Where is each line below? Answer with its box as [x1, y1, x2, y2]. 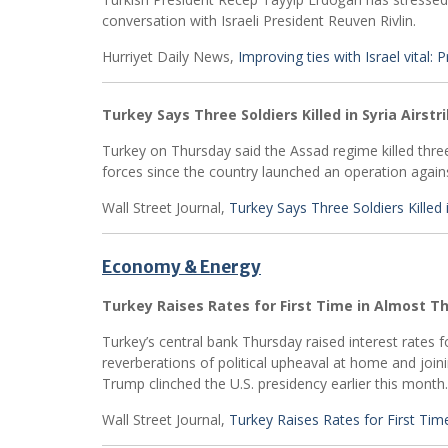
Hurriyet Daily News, [102, 47, 238, 66]
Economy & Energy [102, 256, 261, 278]
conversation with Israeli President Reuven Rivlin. [102, 11, 416, 30]
